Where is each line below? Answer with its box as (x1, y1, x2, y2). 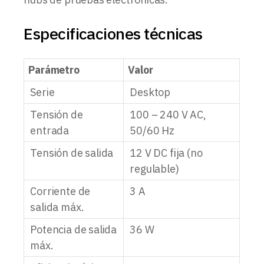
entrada (30, 123, 70, 137)
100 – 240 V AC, (130, 107, 206, 121)
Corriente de (30, 184, 91, 198)
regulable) (130, 161, 179, 176)
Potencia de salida (30, 222, 117, 236)
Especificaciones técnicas (24, 22, 203, 44)
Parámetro (28, 62, 80, 77)
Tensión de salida (30, 146, 114, 160)
